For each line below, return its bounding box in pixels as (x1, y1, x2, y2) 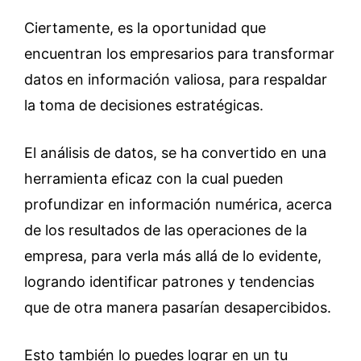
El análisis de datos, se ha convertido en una (24, 144, 326, 161)
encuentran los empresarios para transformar (24, 45, 334, 62)
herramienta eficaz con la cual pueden (24, 170, 284, 187)
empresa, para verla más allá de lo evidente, (24, 247, 322, 264)
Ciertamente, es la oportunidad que (24, 19, 266, 36)
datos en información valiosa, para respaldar (24, 71, 327, 88)
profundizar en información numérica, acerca (24, 196, 332, 213)
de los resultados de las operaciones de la (24, 222, 307, 239)
